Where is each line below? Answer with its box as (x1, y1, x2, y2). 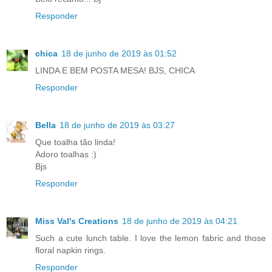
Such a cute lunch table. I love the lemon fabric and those (35, 233, 266, 243)
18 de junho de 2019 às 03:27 (59, 120, 175, 131)
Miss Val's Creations (35, 216, 118, 226)
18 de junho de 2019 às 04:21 (122, 216, 237, 226)
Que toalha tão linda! (35, 137, 115, 148)
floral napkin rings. (35, 245, 106, 256)
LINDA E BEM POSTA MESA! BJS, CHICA (35, 66, 195, 76)
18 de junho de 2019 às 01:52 (61, 49, 177, 59)
